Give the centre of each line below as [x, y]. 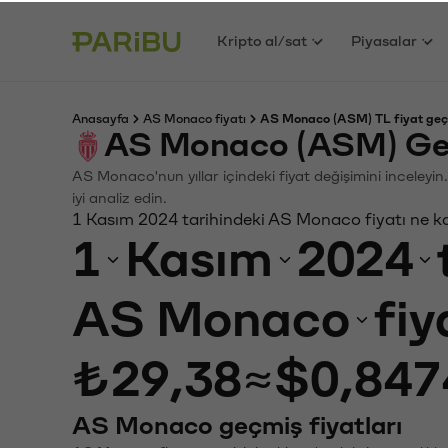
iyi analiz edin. [119, 196]
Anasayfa [100, 117]
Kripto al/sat [262, 39]
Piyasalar [384, 39]
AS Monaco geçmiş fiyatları [237, 424]
